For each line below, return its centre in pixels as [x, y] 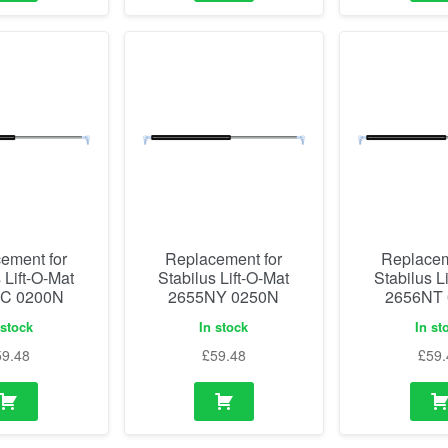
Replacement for [224, 259]
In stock [224, 326]
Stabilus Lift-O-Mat [224, 278]
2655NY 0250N [224, 297]
